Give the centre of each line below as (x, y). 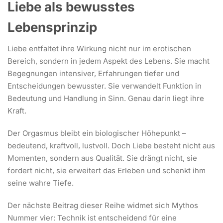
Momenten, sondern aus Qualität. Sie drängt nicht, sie (102, 158)
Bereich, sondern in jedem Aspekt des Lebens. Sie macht (109, 61)
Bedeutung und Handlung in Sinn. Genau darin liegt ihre (106, 98)
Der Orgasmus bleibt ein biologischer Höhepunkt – (97, 133)
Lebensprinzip (52, 27)
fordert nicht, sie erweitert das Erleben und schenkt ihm (107, 170)
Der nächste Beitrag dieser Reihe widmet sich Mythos (103, 205)
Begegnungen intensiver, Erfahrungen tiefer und (93, 73)
